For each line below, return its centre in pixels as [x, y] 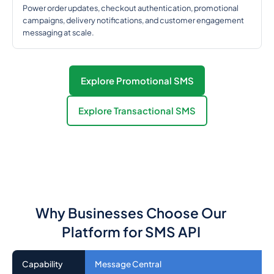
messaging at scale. [58, 32]
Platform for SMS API [131, 231]
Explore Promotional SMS [137, 80]
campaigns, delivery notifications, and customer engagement [133, 20]
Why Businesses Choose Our [131, 213]
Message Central [128, 264]
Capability [42, 264]
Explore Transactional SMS [137, 110]
